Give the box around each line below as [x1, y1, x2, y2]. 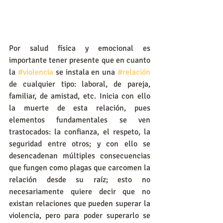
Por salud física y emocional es [9, 43, 150, 54]
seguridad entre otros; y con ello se [9, 139, 150, 149]
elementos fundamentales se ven [9, 115, 150, 125]
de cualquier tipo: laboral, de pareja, [9, 79, 150, 90]
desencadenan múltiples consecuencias [9, 151, 150, 161]
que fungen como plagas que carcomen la [9, 163, 150, 173]
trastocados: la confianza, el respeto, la [9, 127, 150, 137]
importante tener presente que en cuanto [9, 55, 150, 66]
